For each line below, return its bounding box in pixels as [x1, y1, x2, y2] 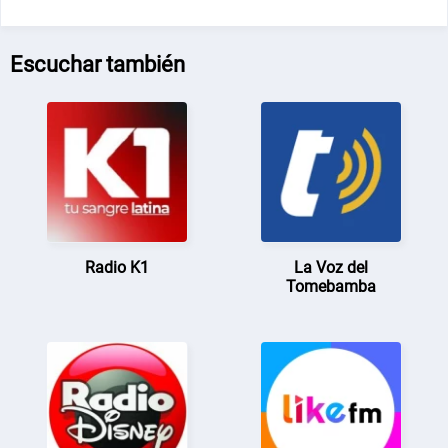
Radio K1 [85, 257, 150, 277]
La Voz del [293, 257, 368, 277]
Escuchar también [10, 51, 186, 77]
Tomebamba [285, 276, 376, 296]
